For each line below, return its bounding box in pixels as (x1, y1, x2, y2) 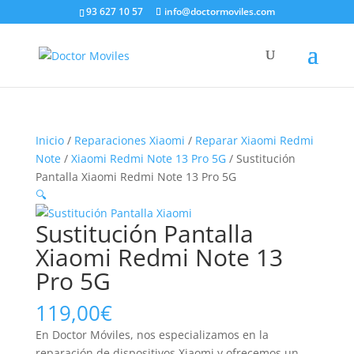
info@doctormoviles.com (164, 5, 275, 18)
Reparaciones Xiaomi (73, 133, 185, 148)
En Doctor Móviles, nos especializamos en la (35, 327, 269, 342)
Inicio (35, 133, 64, 148)
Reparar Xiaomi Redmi (194, 133, 314, 148)
